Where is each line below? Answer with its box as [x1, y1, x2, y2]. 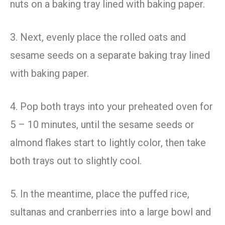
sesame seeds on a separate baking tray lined [10, 49, 210, 62]
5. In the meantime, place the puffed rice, [10, 188, 189, 200]
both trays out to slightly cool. [10, 155, 142, 167]
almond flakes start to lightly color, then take [10, 137, 206, 149]
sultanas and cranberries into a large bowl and [10, 206, 211, 218]
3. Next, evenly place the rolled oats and [10, 31, 186, 44]
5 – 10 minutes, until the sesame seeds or [10, 119, 194, 131]
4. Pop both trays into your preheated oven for [10, 100, 213, 113]
